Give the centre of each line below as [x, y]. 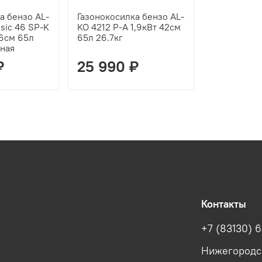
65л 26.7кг [100, 37]
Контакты [224, 204]
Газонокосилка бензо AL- [131, 16]
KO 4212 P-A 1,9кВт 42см [129, 27]
